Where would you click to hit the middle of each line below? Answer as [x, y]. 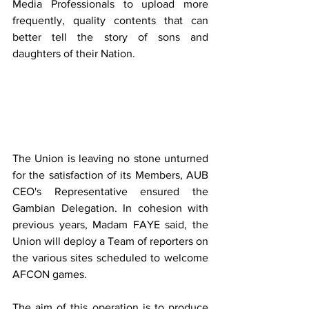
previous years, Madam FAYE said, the [110, 225]
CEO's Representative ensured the [110, 192]
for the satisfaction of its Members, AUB [110, 175]
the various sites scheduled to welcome [110, 258]
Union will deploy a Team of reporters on [110, 241]
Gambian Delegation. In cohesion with [110, 208]
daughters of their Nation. [74, 54]
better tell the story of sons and [110, 37]
